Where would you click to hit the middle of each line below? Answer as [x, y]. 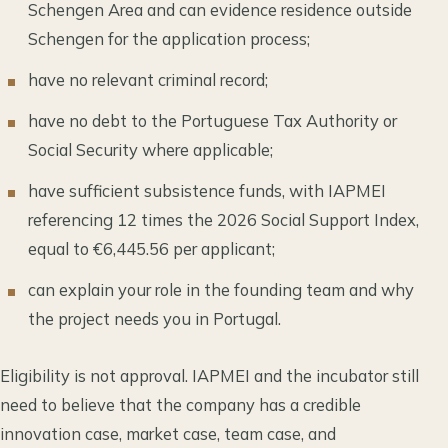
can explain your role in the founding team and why [221, 290]
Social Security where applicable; [150, 150]
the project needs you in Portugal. [154, 319]
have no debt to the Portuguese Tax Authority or [212, 121]
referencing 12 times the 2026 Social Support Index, [223, 220]
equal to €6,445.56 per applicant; [151, 249]
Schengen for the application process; [169, 39]
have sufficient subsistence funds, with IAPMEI [207, 191]
